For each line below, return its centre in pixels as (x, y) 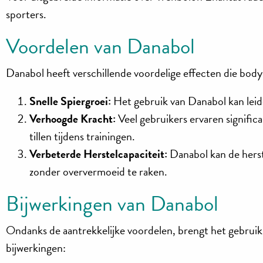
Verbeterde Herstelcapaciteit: (99, 154)
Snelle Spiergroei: (70, 101)
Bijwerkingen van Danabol (112, 203)
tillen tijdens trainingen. (82, 136)
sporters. (26, 14)
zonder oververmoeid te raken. (99, 172)
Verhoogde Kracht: (73, 119)
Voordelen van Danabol (101, 46)
